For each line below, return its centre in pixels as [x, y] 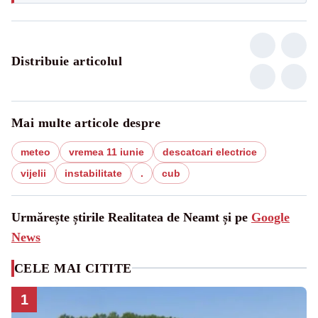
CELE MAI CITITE [73, 268]
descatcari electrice [210, 152]
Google [270, 217]
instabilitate [93, 173]
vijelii [33, 173]
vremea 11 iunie [106, 152]
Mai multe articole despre [86, 122]
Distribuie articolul [67, 61]
